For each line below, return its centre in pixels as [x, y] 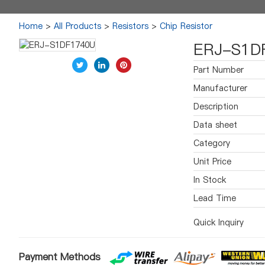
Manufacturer [220, 88]
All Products [77, 26]
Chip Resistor [186, 26]
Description [216, 106]
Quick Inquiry [219, 222]
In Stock [210, 180]
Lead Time [215, 198]
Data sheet [215, 125]
